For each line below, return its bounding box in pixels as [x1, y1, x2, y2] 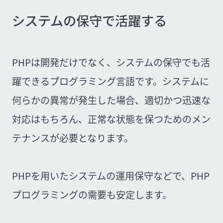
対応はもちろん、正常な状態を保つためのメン [11, 111, 211, 126]
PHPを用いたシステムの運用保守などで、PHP [11, 168, 210, 183]
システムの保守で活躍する [11, 11, 167, 30]
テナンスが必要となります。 [11, 130, 133, 145]
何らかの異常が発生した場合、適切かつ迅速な [11, 93, 211, 107]
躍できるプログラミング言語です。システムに [11, 74, 209, 88]
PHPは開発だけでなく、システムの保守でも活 [11, 55, 210, 69]
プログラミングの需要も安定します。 [11, 187, 172, 202]
